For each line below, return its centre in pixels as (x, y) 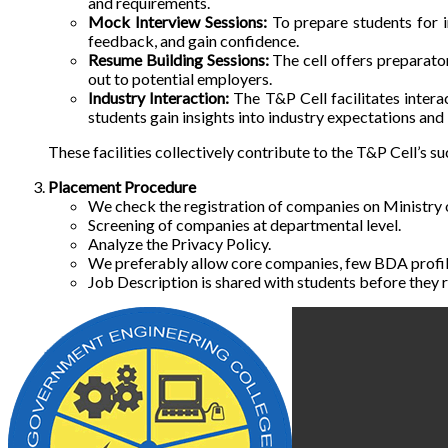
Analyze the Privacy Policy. (179, 243)
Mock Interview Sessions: (177, 21)
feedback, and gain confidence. (193, 40)
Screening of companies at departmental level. (244, 224)
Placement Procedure (122, 186)
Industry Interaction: (159, 97)
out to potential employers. (180, 78)
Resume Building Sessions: (178, 59)
